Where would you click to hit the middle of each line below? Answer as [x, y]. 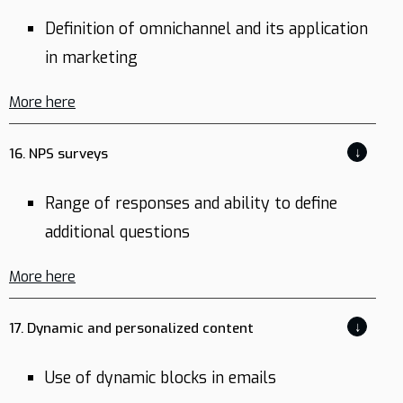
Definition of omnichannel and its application [206, 29]
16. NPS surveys [58, 154]
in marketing [91, 58]
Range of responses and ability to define [191, 203]
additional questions [117, 232]
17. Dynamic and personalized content [131, 328]
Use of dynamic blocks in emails [161, 378]
